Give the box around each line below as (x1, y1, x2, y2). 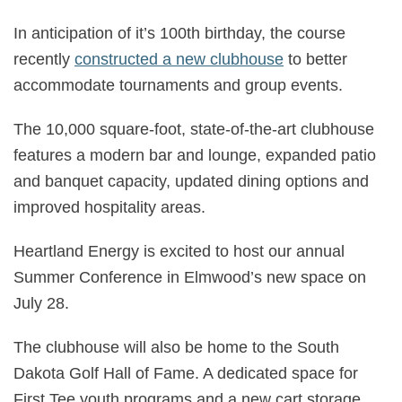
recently (13, 50, 74, 68)
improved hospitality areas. (13, 198, 205, 216)
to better (284, 50, 347, 68)
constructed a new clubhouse (74, 50, 284, 68)
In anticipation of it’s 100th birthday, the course (13, 24, 345, 42)
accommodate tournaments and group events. (13, 76, 343, 94)
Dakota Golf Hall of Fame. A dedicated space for (13, 364, 358, 382)
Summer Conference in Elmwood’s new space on (13, 268, 366, 286)
